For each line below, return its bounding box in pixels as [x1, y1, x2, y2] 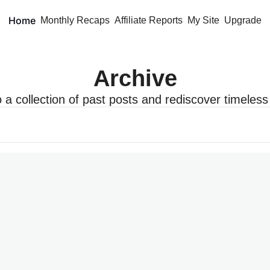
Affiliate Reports [115, 15, 183, 25]
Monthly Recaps [40, 15, 110, 25]
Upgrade [224, 15, 262, 25]
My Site [187, 15, 219, 25]
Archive [93, 66, 177, 91]
